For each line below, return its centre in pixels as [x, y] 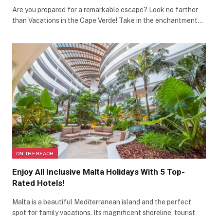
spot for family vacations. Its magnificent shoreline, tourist [104, 212]
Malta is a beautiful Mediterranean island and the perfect [102, 202]
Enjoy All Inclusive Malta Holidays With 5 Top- [99, 172]
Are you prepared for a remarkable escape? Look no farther [105, 9]
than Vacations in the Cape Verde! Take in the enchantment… [108, 20]
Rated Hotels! [38, 183]
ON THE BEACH [35, 153]
